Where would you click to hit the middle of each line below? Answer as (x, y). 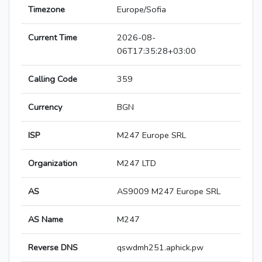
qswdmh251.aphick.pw (160, 248)
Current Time (53, 38)
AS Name (46, 220)
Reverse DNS (53, 248)
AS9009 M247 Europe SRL (169, 192)
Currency (45, 107)
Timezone (46, 10)
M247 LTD (137, 163)
